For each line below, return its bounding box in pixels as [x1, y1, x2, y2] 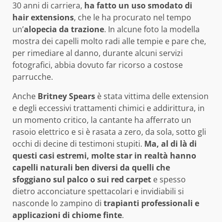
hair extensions [12, 11, 74, 23]
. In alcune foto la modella [104, 23, 200, 35]
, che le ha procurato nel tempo [74, 11, 191, 23]
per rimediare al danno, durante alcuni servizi [12, 47, 183, 58]
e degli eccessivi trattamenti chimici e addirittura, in [12, 102, 205, 113]
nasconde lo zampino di [12, 197, 104, 209]
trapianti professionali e [104, 197, 199, 209]
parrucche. [12, 71, 53, 82]
